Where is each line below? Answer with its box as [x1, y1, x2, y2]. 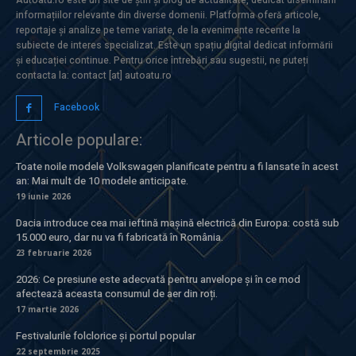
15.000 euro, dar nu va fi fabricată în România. [16, 230, 223, 246]
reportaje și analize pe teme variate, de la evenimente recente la [16, 22, 300, 37]
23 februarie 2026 [16, 247, 91, 259]
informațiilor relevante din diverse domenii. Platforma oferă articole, [16, 7, 321, 22]
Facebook [53, 99, 99, 114]
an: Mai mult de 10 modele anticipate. [16, 173, 188, 189]
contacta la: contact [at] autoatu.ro [16, 68, 172, 83]
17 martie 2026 [16, 304, 79, 315]
